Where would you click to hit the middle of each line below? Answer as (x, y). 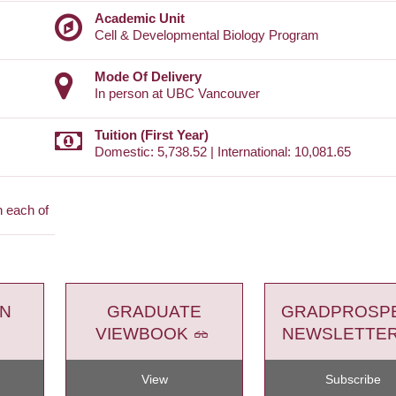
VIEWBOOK (141, 333)
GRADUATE (154, 311)
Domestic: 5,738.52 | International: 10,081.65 (223, 152)
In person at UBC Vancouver (177, 94)
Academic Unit (140, 19)
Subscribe (353, 379)
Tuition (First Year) (152, 135)
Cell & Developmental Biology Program (207, 35)
